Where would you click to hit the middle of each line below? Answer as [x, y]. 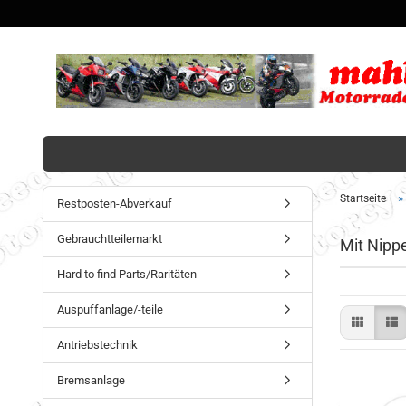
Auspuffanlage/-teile [110, 309]
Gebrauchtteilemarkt [110, 239]
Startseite [362, 198]
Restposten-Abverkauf [115, 203]
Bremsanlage [91, 380]
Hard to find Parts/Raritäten [127, 274]
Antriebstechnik [97, 345]
